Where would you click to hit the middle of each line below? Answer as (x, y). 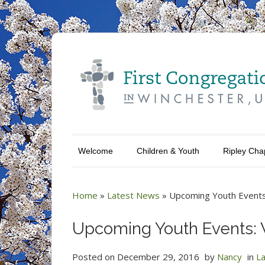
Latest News (133, 195)
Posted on (95, 257)
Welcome (96, 151)
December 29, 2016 (158, 257)
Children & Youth (168, 151)
